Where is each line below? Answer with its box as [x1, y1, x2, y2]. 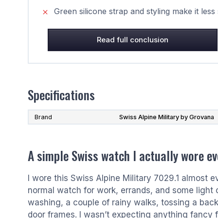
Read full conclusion [97, 35, 168, 45]
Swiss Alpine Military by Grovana [119, 113, 214, 121]
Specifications [28, 85, 95, 104]
